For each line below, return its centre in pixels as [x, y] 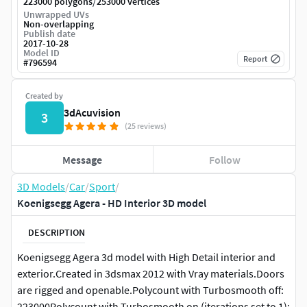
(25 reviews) [146, 126]
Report [255, 59]
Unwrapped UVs [56, 15]
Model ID [41, 53]
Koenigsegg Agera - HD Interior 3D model [112, 203]
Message [83, 159]
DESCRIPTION [57, 232]
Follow [224, 159]
